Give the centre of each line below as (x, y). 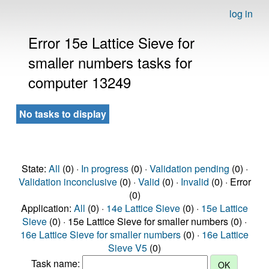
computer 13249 (80, 82)
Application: (47, 208)
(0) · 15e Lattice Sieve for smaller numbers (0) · (147, 221)
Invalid (195, 182)
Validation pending (189, 168)
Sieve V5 (128, 248)
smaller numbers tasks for (110, 62)
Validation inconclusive (68, 182)
